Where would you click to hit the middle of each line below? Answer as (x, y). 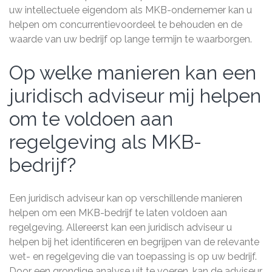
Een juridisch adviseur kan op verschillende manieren (126, 198)
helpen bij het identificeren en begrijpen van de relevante (134, 242)
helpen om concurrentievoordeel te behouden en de (126, 25)
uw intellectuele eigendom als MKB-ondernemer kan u (131, 10)
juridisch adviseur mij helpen (135, 96)
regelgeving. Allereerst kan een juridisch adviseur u (121, 227)
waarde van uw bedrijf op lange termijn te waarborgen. (131, 39)
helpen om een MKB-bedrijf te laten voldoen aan (118, 213)
